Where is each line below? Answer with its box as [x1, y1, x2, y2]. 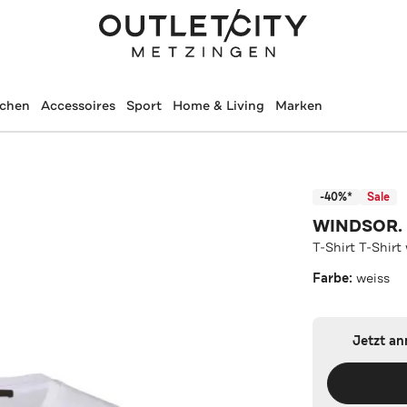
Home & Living [172, 97, 264, 114]
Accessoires [40, 97, 115, 114]
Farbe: [313, 269, 357, 287]
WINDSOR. [313, 214, 403, 237]
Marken [274, 97, 323, 114]
